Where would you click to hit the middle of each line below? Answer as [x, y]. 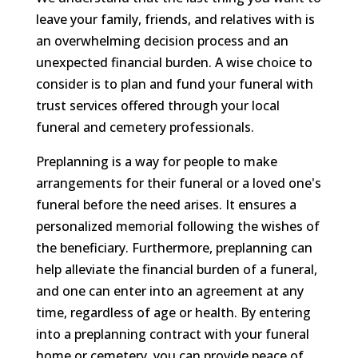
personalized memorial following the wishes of [177, 226]
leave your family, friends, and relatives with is [175, 19]
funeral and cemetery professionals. [145, 127]
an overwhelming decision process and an [162, 41]
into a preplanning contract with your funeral [172, 334]
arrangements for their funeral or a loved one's [178, 183]
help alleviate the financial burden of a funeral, [176, 269]
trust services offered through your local [157, 105]
